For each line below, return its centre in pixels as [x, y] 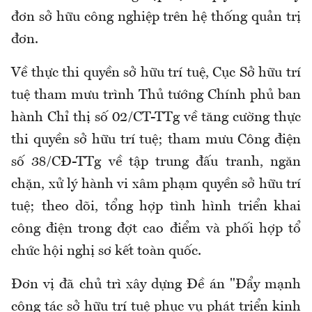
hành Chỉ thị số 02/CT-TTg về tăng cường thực [156, 117]
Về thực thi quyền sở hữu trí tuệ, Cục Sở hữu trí [156, 73]
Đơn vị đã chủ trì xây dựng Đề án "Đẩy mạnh [156, 284]
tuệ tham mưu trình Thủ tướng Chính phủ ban [156, 95]
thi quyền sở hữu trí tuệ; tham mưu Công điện [156, 140]
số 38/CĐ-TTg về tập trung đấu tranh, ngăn [156, 162]
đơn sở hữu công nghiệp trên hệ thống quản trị [156, 17]
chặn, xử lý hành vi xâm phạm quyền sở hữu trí [156, 184]
